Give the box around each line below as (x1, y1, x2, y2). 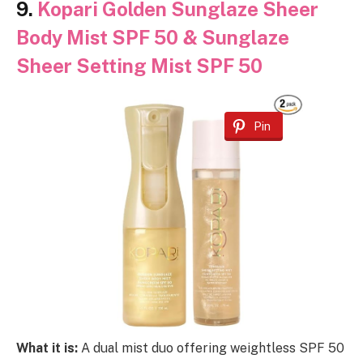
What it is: (16, 340, 78, 357)
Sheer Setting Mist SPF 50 (16, 53, 263, 77)
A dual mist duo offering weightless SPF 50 (78, 340, 344, 357)
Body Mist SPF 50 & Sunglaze (16, 25, 289, 49)
